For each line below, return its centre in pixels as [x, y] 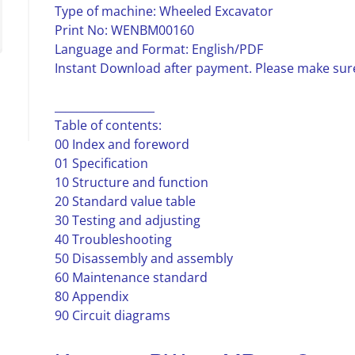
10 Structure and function [131, 182]
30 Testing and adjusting [127, 220]
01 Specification [101, 163]
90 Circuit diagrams [112, 315]
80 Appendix [91, 296]
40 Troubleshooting [113, 239]
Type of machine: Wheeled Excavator [164, 11]
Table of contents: [108, 125]
